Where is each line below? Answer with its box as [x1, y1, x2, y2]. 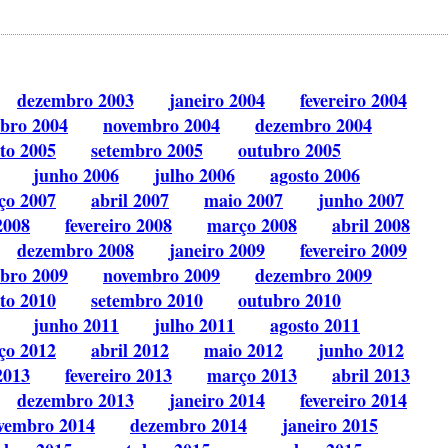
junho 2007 [318, 187, 404, 214]
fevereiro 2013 [65, 362, 172, 389]
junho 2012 [318, 337, 404, 364]
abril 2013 [332, 362, 410, 389]
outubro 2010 [238, 287, 341, 314]
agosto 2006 [270, 162, 360, 189]
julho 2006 [154, 162, 235, 189]
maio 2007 [204, 187, 283, 214]
